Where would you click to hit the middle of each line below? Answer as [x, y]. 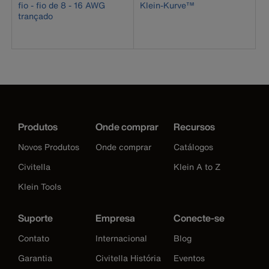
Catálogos [193, 147]
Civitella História [128, 258]
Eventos [189, 258]
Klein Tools [40, 186]
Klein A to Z [197, 167]
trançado [35, 16]
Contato [34, 238]
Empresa [116, 218]
